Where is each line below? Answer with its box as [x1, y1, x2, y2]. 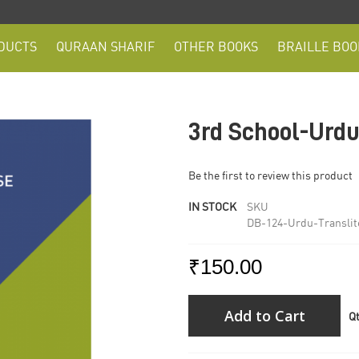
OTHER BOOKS [174, 41, 258, 54]
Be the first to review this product [188, 171, 353, 182]
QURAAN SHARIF [56, 41, 155, 54]
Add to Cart [224, 306, 305, 325]
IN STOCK [188, 202, 237, 213]
